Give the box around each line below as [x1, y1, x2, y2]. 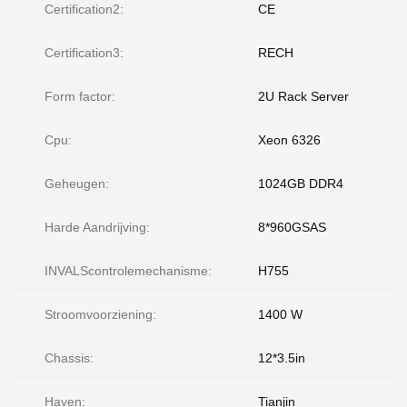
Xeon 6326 [258, 133, 321, 147]
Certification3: [45, 45, 124, 60]
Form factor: [45, 89, 115, 104]
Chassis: [45, 351, 94, 365]
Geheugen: [45, 176, 109, 191]
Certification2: [45, 2, 124, 16]
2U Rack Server [258, 89, 349, 104]
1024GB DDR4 [258, 176, 343, 191]
